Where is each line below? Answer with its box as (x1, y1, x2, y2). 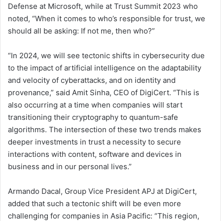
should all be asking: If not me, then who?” (8, 26, 155, 36)
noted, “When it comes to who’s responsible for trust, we (8, 14, 205, 24)
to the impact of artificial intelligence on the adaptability (8, 63, 201, 73)
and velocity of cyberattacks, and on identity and (8, 75, 176, 85)
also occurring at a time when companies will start (8, 100, 183, 110)
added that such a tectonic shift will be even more (8, 199, 181, 209)
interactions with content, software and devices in (8, 149, 182, 159)
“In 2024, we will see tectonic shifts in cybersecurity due (8, 51, 205, 61)
